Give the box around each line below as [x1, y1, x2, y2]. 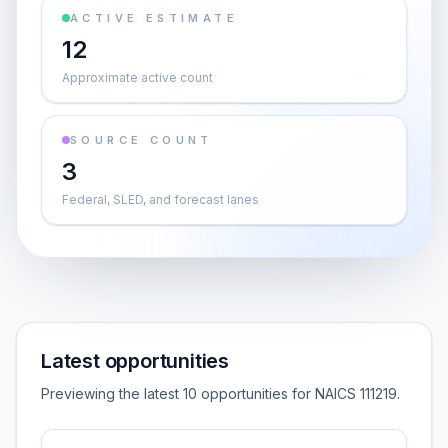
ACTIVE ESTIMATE [70, 11, 238, 25]
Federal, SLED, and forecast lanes [62, 192, 259, 207]
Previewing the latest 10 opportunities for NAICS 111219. [41, 385, 400, 402]
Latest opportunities [41, 349, 229, 373]
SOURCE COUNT [70, 133, 213, 147]
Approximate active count [62, 70, 213, 85]
